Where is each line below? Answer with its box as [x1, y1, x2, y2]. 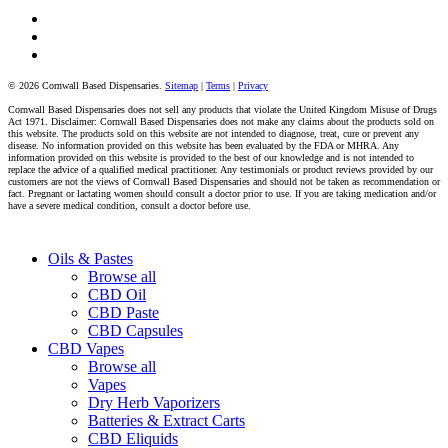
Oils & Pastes [48, 249, 133, 267]
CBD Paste [88, 303, 159, 321]
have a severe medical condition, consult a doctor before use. [8, 199, 251, 211]
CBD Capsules [88, 321, 183, 339]
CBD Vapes [48, 339, 124, 357]
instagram [47, 26, 108, 44]
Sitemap [165, 79, 198, 91]
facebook [47, 8, 105, 26]
